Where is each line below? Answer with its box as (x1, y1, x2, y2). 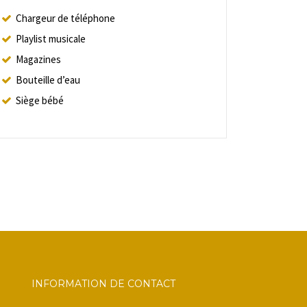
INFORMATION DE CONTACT (32, 277, 175, 290)
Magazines (15, 52, 61, 66)
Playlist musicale (15, 32, 86, 45)
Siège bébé (15, 93, 64, 107)
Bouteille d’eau (15, 73, 80, 86)
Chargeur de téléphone (15, 11, 115, 25)
